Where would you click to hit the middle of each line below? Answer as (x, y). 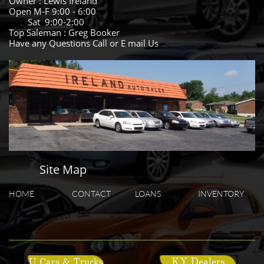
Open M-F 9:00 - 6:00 (52, 11)
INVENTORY (221, 194)
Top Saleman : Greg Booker (64, 32)
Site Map (63, 169)
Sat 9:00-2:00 (47, 22)
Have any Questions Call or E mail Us (84, 43)
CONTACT (91, 194)
